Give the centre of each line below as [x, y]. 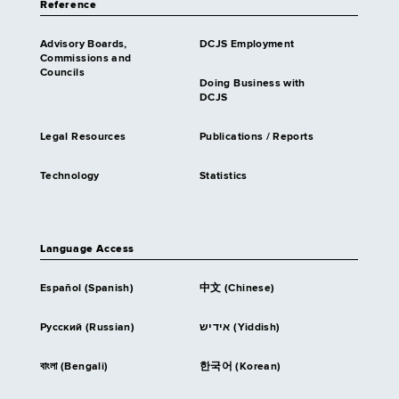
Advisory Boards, [84, 45]
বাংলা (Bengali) [74, 367]
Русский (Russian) [88, 328]
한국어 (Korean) [240, 367]
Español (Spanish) [87, 289]
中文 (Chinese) [237, 289]
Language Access [87, 250]
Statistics [224, 177]
